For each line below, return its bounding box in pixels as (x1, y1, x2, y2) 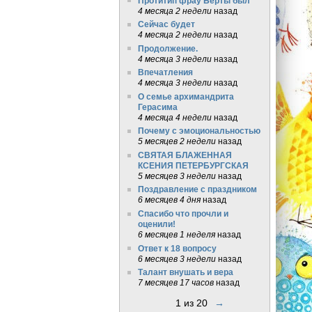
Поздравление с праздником (137, 185, 257, 194)
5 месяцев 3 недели (137, 171, 216, 180)
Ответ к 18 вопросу (137, 243, 217, 253)
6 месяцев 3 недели (137, 253, 216, 263)
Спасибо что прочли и (137, 209, 228, 218)
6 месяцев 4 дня (137, 195, 201, 205)
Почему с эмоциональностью (137, 126, 260, 136)
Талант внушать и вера (137, 267, 233, 277)
